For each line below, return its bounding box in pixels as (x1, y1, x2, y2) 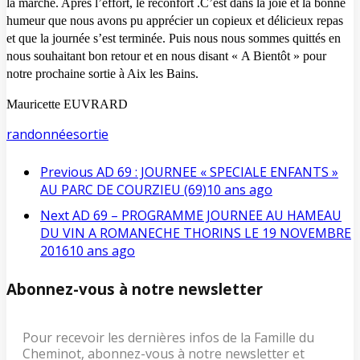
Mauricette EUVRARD (6, 96, 128, 111)
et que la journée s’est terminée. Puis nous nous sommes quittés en (6, 31, 341, 45)
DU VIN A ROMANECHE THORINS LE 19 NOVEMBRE (40, 223, 351, 242)
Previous (40, 162, 93, 181)
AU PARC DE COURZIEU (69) (40, 180, 207, 198)
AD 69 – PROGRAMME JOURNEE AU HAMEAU (72, 206, 342, 224)
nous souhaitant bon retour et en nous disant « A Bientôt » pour (6, 48, 326, 63)
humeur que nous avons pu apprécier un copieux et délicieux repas (6, 13, 343, 27)
